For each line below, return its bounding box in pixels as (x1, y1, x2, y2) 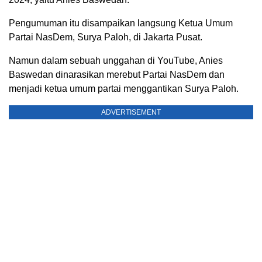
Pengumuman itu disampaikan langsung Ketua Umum (9, 18, 233, 28)
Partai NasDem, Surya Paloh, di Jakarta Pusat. (9, 32, 202, 42)
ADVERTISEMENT (101, 108, 161, 116)
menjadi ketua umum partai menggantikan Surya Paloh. (9, 84, 239, 94)
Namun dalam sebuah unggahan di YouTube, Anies (9, 56, 223, 65)
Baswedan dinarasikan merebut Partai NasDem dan (9, 70, 225, 80)
